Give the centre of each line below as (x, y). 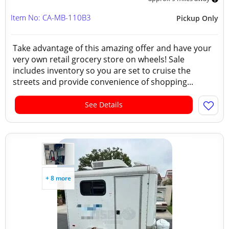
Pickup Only (197, 18)
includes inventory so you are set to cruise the (102, 71)
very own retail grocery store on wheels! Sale (99, 59)
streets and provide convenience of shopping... (103, 82)
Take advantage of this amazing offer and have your (112, 48)
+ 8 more (58, 178)
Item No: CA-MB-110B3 (51, 17)
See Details (104, 105)
